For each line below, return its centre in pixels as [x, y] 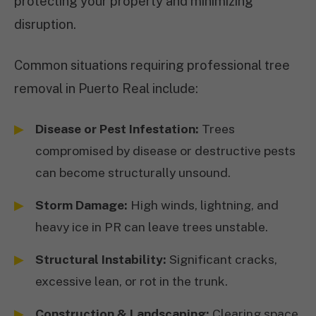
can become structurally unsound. [133, 172]
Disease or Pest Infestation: [117, 129]
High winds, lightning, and [203, 205]
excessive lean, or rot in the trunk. [132, 281]
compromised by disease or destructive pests [165, 151]
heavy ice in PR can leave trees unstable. [152, 227]
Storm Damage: [81, 205]
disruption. [45, 24]
